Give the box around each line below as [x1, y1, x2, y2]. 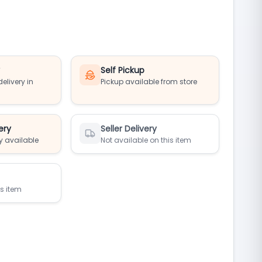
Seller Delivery [101, 123, 157, 135]
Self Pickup [101, 64, 145, 76]
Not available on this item [101, 135, 192, 145]
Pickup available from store [101, 77, 198, 87]
